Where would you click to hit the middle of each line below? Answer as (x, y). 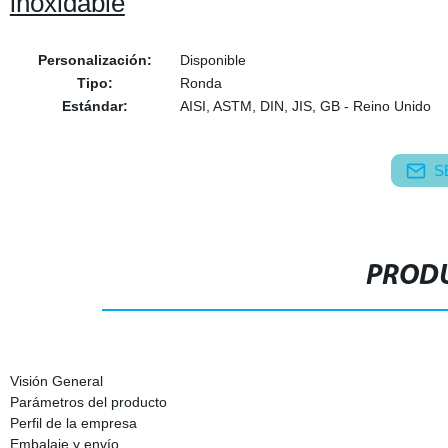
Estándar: (94, 106)
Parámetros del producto (88, 402)
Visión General (56, 381)
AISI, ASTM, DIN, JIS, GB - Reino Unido (305, 106)
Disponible (212, 60)
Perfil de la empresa (73, 423)
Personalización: (94, 60)
